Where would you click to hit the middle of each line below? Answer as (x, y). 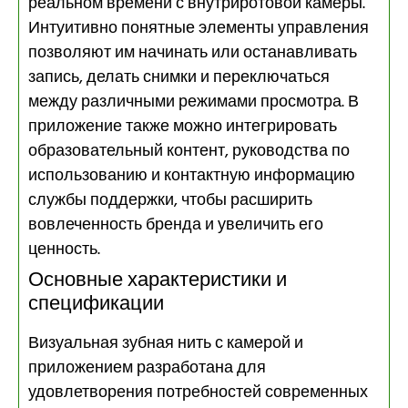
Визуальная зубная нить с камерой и (166, 343)
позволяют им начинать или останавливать (193, 53)
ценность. (64, 250)
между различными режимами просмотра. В (194, 102)
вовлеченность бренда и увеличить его (176, 225)
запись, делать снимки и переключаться (179, 77)
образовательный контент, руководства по (189, 151)
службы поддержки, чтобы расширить (170, 200)
